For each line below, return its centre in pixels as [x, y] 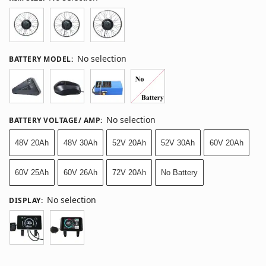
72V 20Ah [129, 172]
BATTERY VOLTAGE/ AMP [55, 120]
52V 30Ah [178, 142]
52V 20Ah [129, 142]
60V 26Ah [80, 172]
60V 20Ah [227, 142]
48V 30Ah [80, 142]
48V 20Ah [32, 142]
